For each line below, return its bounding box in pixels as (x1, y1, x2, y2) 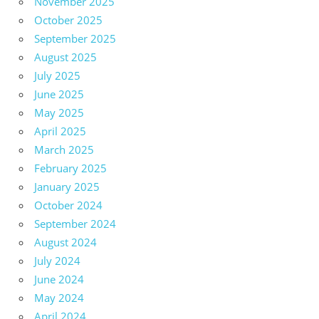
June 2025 (34, 86, 84, 101)
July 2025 (34, 68, 80, 83)
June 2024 (34, 271, 84, 286)
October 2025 (34, 12, 103, 27)
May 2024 (34, 290, 84, 305)
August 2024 (34, 234, 97, 249)
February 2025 (34, 160, 107, 175)
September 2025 (34, 31, 116, 46)
